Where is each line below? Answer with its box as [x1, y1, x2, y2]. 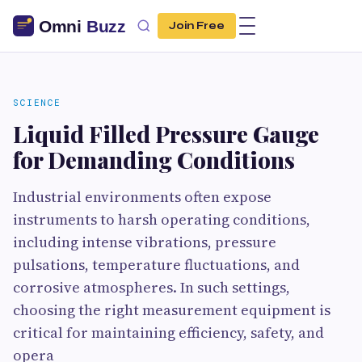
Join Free [169, 19, 225, 32]
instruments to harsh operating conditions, [13, 209, 310, 229]
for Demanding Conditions [13, 145, 295, 175]
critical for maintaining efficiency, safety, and [13, 322, 324, 343]
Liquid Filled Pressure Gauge [13, 119, 319, 149]
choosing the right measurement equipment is [13, 300, 330, 320]
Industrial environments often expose [13, 187, 271, 207]
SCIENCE [13, 97, 61, 108]
